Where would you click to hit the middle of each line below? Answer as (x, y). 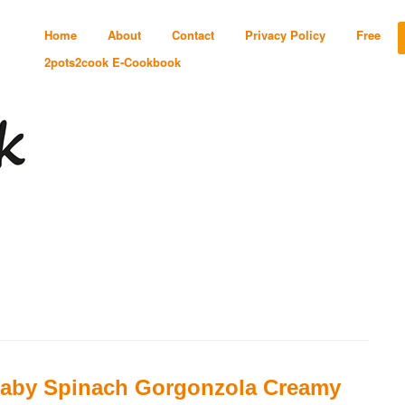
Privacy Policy (285, 35)
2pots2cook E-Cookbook (112, 62)
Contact (193, 35)
